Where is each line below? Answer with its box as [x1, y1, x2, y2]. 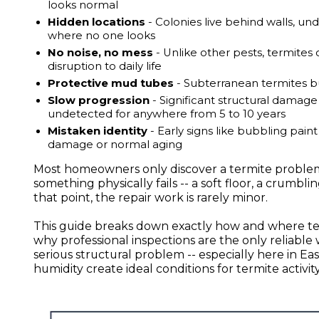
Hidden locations [48, 15, 146, 28]
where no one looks [48, 28, 156, 42]
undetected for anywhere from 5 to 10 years [48, 107, 286, 120]
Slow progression [48, 93, 150, 107]
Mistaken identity [48, 124, 148, 137]
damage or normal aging [48, 137, 183, 151]
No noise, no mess [48, 46, 154, 59]
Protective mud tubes [48, 76, 174, 90]
